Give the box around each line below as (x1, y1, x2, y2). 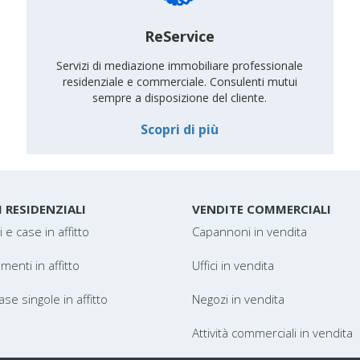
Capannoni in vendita (192, 223, 307, 239)
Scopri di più (141, 120, 219, 138)
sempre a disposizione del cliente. (92, 90, 268, 106)
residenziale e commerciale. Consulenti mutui (62, 74, 297, 90)
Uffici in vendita (192, 257, 274, 273)
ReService (145, 26, 215, 46)
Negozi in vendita (192, 291, 284, 307)
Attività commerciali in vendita (192, 325, 353, 341)
